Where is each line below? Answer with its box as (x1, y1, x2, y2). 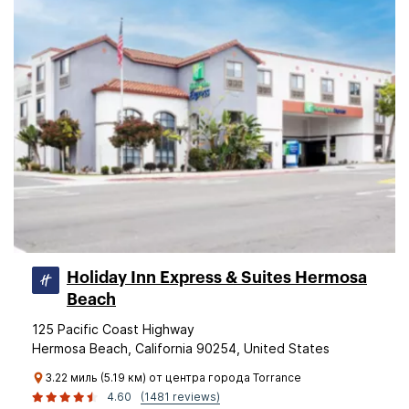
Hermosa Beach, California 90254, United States (32, 341, 330, 356)
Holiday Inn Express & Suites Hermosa (67, 269, 367, 286)
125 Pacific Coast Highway (32, 321, 194, 337)
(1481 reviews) (141, 390, 220, 404)
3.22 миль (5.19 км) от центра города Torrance (45, 371, 301, 384)
